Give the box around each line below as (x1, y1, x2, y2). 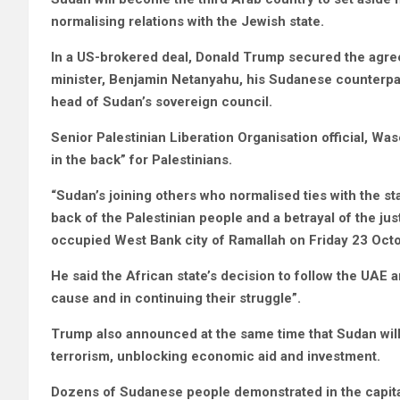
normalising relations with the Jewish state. (51, 13, 324, 29)
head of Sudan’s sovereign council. (51, 94, 272, 110)
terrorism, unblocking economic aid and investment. (51, 348, 384, 364)
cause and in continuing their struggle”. (51, 290, 301, 306)
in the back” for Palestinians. (51, 152, 232, 168)
